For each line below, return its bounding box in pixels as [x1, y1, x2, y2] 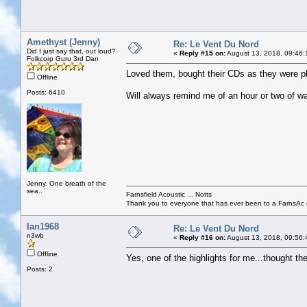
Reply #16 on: [180, 233, 225, 241]
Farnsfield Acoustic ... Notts [126, 190, 212, 198]
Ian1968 [27, 221, 59, 232]
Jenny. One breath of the [27, 179, 106, 187]
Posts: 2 [27, 265, 53, 273]
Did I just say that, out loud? [27, 47, 116, 55]
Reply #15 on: [180, 49, 225, 57]
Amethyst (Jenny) [27, 36, 100, 47]
